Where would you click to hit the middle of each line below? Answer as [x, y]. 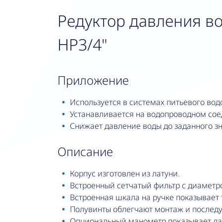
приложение [97, 80]
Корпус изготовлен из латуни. [125, 174]
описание [89, 152]
